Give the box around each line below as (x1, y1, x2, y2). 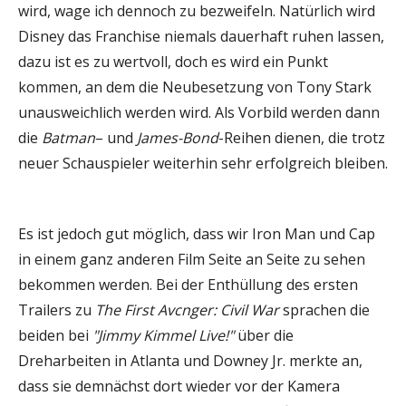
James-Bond (137, 127, 218, 148)
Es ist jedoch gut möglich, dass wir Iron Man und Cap (18, 223, 375, 244)
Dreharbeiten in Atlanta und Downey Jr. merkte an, (18, 350, 362, 371)
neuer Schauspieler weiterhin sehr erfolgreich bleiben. (18, 152, 388, 173)
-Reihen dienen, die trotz (218, 127, 385, 148)
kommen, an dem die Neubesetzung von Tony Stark (18, 76, 372, 97)
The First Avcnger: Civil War (95, 299, 279, 320)
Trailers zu (18, 299, 95, 320)
